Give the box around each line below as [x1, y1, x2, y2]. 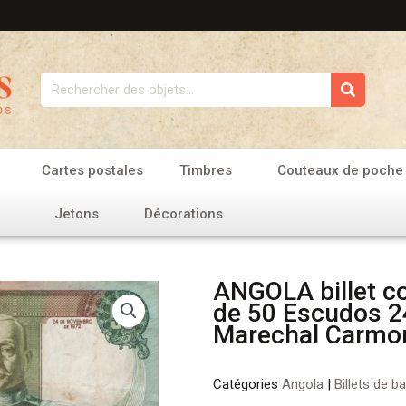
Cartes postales [42, 162, 144, 179]
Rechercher [39, 73, 115, 91]
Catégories [212, 375, 282, 392]
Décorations [144, 206, 224, 222]
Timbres [179, 162, 233, 179]
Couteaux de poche [277, 162, 404, 179]
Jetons [54, 206, 100, 222]
